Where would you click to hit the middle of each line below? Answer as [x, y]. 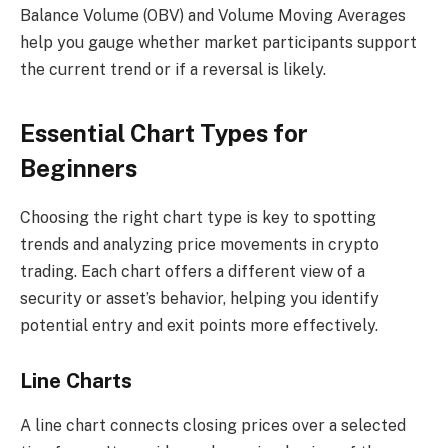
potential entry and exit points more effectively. [199, 325]
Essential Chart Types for [164, 132]
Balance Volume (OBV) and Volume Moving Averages [213, 16]
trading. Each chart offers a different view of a [192, 271]
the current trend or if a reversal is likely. [173, 70]
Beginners [78, 167]
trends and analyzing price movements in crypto [199, 244]
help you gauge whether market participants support [218, 43]
